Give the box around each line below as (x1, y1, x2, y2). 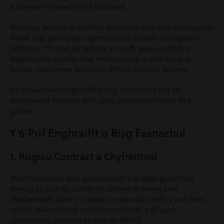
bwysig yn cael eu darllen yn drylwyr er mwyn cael (10, 183, 177, 194)
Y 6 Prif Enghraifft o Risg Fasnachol (10, 125, 185, 140)
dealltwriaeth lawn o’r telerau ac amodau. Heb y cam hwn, (10, 194, 207, 204)
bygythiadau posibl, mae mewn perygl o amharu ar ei (10, 53, 191, 64)
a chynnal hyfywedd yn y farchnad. (10, 1, 126, 12)
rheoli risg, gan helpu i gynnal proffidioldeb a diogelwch (10, 32, 201, 43)
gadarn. (10, 105, 36, 116)
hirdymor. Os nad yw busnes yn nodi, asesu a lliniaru (10, 43, 189, 53)
